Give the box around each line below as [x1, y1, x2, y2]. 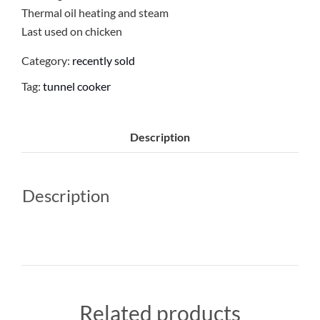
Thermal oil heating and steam [21, 6, 169, 19]
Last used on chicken [21, 24, 122, 38]
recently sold [72, 54, 135, 67]
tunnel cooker [43, 79, 111, 93]
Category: [21, 54, 72, 67]
